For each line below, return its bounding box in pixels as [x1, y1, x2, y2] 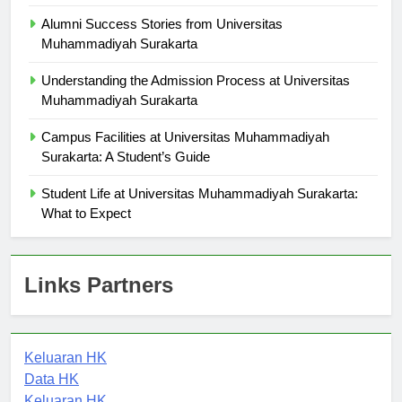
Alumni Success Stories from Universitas [41, 31, 283, 48]
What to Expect [41, 221, 131, 237]
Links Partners [24, 288, 173, 313]
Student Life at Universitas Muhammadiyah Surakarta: [41, 201, 358, 217]
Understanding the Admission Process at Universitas [41, 88, 350, 104]
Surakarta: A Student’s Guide [41, 164, 210, 180]
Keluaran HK [24, 365, 107, 381]
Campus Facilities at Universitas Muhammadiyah [41, 144, 329, 161]
